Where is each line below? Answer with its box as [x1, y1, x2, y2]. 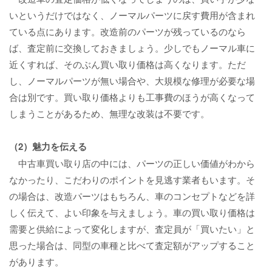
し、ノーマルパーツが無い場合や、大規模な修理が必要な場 [9, 74, 255, 87]
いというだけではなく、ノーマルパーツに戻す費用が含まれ [9, 8, 255, 22]
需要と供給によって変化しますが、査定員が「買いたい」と [9, 222, 255, 236]
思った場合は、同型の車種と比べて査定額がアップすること [9, 239, 255, 252]
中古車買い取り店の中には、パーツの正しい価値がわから [9, 157, 255, 170]
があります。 [9, 255, 64, 268]
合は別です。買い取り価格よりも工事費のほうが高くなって [9, 90, 255, 104]
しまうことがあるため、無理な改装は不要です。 [9, 107, 209, 120]
